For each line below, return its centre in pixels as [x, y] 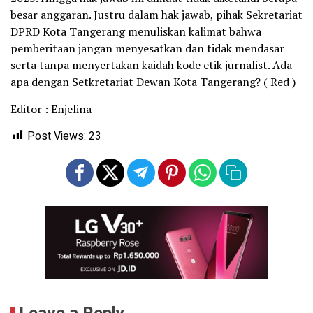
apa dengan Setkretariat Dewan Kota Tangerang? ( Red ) [153, 81]
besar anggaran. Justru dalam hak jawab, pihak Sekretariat [156, 14]
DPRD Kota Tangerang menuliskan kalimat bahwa [136, 31]
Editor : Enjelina [51, 109]
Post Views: [57, 136]
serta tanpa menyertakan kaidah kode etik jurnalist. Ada [151, 65]
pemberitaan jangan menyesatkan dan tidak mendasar [147, 48]
